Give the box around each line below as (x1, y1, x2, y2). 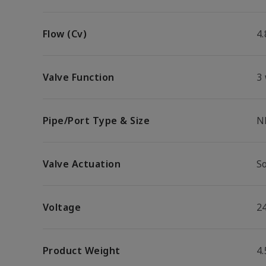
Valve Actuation (43, 157, 121, 170)
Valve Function (43, 71, 115, 84)
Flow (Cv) (43, 27, 87, 40)
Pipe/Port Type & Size (43, 114, 150, 127)
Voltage (43, 201, 81, 214)
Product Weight (43, 244, 121, 257)
